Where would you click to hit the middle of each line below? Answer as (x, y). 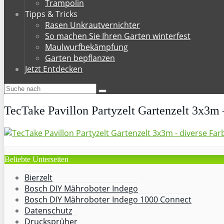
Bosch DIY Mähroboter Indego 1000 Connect (108, 199)
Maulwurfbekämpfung (86, 47)
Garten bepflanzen (80, 58)
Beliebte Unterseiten (36, 159)
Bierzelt (38, 177)
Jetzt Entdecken (54, 69)
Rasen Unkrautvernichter (92, 25)
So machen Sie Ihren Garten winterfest (118, 36)
